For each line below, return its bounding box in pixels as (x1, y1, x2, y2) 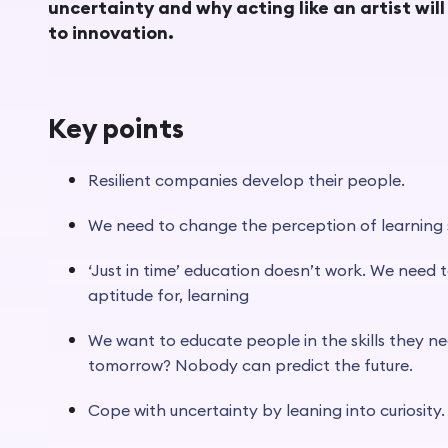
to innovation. (48, 20, 178, 44)
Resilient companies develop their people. (88, 169, 409, 190)
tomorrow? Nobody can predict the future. (88, 354, 413, 375)
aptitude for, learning (88, 284, 253, 305)
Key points (48, 110, 190, 145)
